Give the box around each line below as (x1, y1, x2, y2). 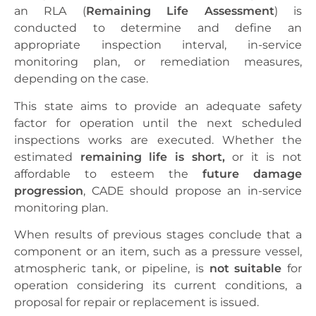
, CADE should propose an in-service (83, 183, 302, 197)
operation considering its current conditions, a (14, 279, 302, 293)
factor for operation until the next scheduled (14, 116, 302, 130)
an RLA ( (14, 4, 86, 18)
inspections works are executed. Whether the (14, 133, 302, 147)
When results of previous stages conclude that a (14, 228, 302, 242)
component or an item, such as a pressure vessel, (14, 245, 302, 259)
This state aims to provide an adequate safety (14, 99, 302, 113)
